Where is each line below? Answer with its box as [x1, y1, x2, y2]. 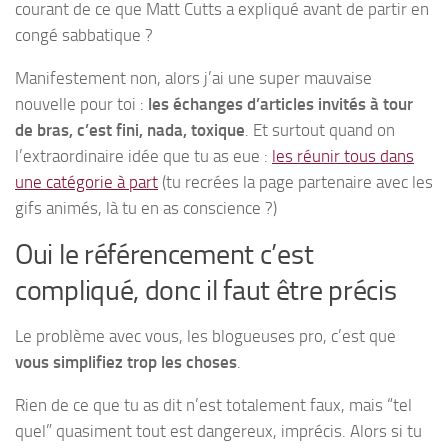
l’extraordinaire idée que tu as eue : [15, 145, 272, 166]
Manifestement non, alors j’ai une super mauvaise [15, 67, 372, 88]
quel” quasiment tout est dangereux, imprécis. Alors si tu [15, 421, 422, 442]
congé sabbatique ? [15, 24, 153, 45]
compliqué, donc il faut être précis [15, 274, 397, 308]
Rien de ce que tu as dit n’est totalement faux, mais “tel [15, 395, 412, 416]
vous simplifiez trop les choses [15, 352, 237, 373]
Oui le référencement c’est [15, 238, 314, 272]
